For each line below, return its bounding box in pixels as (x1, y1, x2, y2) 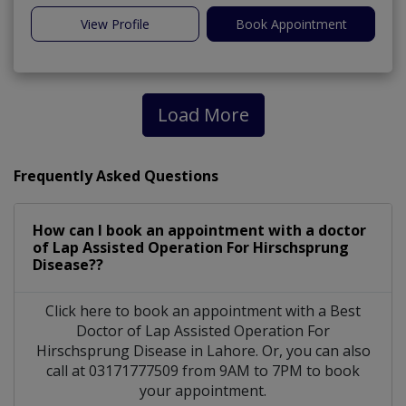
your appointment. (140, 381, 266, 401)
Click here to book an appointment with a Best (45, 301, 361, 322)
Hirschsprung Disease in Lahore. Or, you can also (35, 341, 371, 362)
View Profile (81, 15, 150, 34)
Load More (157, 102, 249, 128)
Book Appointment (235, 15, 347, 34)
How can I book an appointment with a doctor (33, 220, 366, 241)
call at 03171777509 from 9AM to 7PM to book (46, 361, 360, 382)
